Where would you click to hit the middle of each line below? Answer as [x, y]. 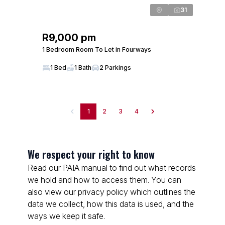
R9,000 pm [69, 38]
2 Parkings [115, 68]
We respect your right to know [91, 154]
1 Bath [83, 68]
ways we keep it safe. [66, 216]
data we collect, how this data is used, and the [111, 204]
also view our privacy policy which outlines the [111, 192]
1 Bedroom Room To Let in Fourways [97, 49]
